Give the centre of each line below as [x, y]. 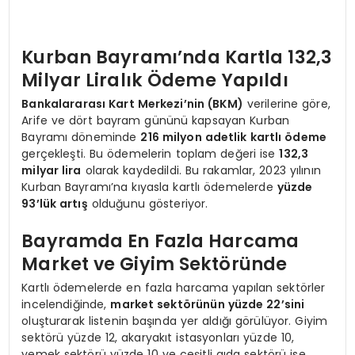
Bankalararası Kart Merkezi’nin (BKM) [132, 103]
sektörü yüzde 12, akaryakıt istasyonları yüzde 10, [158, 337]
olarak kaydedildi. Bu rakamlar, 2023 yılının [201, 170]
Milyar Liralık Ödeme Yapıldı [155, 80]
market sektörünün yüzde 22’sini [208, 304]
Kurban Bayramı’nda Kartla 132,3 [177, 57]
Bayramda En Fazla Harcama [160, 241]
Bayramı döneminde [81, 137]
